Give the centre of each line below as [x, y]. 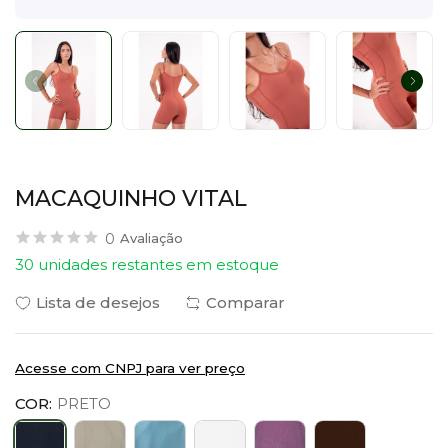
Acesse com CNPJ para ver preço [130, 368]
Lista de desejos [98, 303]
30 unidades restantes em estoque [147, 265]
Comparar [245, 303]
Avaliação [151, 238]
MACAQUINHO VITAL [131, 199]
